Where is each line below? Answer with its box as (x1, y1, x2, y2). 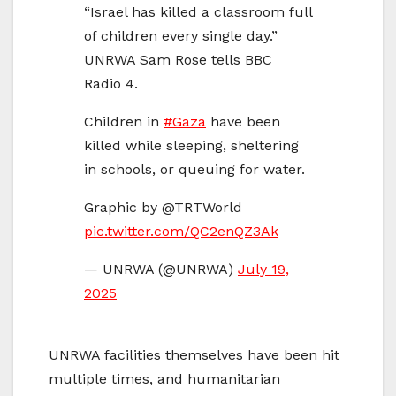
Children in (84, 113, 164, 131)
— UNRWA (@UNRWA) (84, 261, 238, 278)
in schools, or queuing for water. (84, 161, 305, 179)
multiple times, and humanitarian (49, 370, 280, 388)
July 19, (238, 261, 289, 278)
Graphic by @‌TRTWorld (84, 199, 242, 217)
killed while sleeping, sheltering (84, 137, 299, 155)
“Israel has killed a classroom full (84, 4, 312, 21)
